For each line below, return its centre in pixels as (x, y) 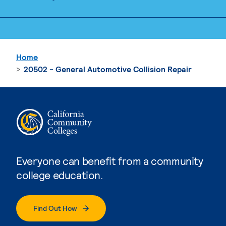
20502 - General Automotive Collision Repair (108, 69)
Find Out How (55, 208)
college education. (60, 175)
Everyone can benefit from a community (110, 160)
